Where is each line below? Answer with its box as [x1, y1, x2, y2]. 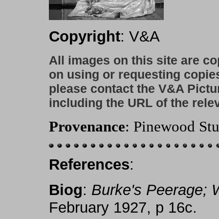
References [49, 155, 130, 173]
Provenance [49, 117, 125, 135]
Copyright [49, 27, 120, 45]
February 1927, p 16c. [49, 198, 197, 216]
